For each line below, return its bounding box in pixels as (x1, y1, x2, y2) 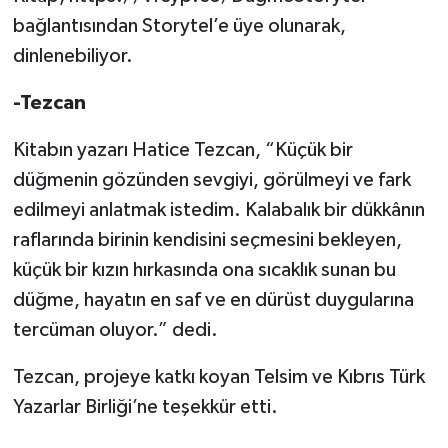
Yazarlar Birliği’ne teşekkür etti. (12, 397, 278, 418)
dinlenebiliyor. (12, 46, 133, 67)
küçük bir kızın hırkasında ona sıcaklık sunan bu (12, 260, 396, 281)
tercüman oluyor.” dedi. (12, 320, 218, 341)
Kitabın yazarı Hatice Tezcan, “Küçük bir (12, 140, 353, 161)
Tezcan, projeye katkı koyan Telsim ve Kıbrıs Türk (12, 367, 425, 388)
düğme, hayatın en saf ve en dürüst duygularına (12, 290, 414, 311)
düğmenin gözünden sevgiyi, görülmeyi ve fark (12, 170, 411, 191)
